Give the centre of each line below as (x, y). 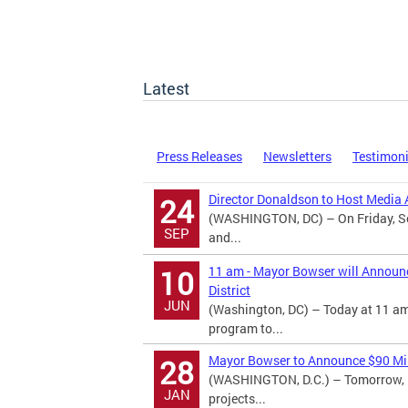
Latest (166, 88)
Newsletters (297, 156)
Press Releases (199, 156)
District (229, 290)
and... (225, 237)
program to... (246, 328)
